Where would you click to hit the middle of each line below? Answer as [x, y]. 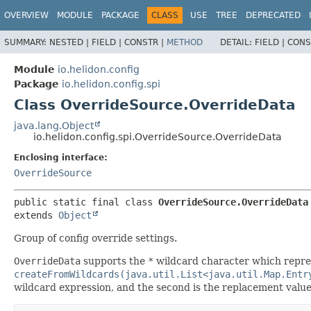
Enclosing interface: [61, 157]
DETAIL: [237, 42]
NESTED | [70, 42]
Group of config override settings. [95, 238]
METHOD [185, 42]
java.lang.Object [54, 125]
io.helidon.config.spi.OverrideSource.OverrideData [158, 136]
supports [103, 261]
